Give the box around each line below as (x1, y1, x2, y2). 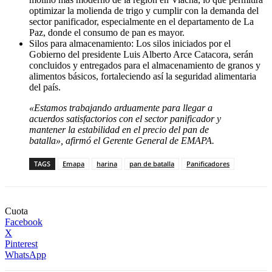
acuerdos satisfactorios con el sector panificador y (29, 114, 221, 124)
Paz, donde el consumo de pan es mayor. (29, 27, 185, 38)
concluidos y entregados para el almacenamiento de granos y (29, 60, 260, 71)
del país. (29, 82, 61, 93)
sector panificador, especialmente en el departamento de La (29, 16, 254, 27)
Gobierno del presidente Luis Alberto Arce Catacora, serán (29, 49, 253, 60)
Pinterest (5, 239, 38, 250)
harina (97, 159, 117, 169)
